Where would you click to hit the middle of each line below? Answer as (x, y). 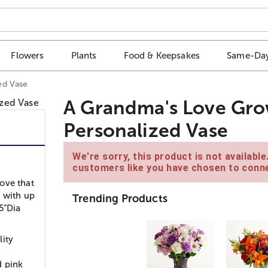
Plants (84, 56)
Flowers (28, 56)
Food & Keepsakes (162, 56)
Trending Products (120, 198)
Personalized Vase (146, 130)
